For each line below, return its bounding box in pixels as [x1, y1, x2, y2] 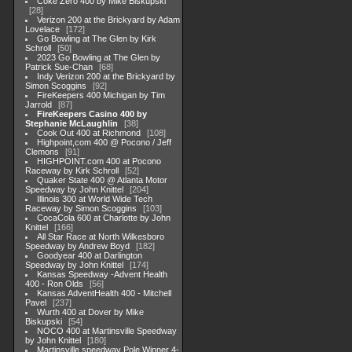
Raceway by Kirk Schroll [25, 166, 119, 175]
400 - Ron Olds [25, 279, 83, 288]
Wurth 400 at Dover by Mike [37, 307, 145, 317]
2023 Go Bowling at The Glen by [37, 53, 161, 62]
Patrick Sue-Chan [25, 62, 93, 71]
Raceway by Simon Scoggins [25, 203, 137, 213]
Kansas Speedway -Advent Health [37, 269, 168, 279]
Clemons [25, 147, 59, 156]
